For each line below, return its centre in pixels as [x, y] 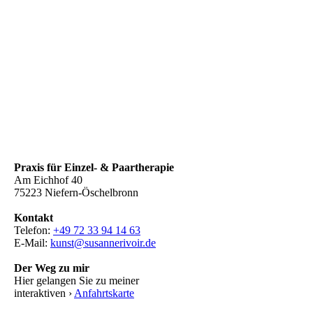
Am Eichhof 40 [48, 180]
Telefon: [34, 230]
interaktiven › [44, 293]
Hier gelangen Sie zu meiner [77, 281]
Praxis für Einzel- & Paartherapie [94, 167]
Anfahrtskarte [104, 293]
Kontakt [34, 218]
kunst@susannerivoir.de [103, 243]
